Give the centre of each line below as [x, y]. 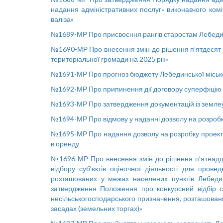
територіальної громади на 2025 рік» [110, 59]
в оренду [65, 144]
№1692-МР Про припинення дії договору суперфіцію [136, 89]
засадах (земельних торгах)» [97, 209]
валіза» [62, 19]
